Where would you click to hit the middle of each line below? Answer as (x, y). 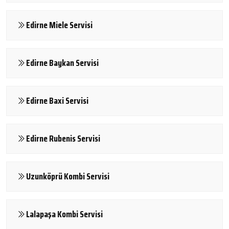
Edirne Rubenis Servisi (63, 138)
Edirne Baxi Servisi (57, 100)
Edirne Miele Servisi (59, 25)
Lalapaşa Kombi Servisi (64, 214)
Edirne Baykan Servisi (62, 63)
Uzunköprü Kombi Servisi (68, 176)
